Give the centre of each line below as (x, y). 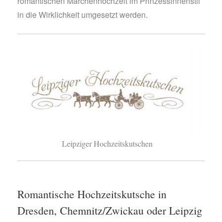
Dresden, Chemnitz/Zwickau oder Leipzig (110, 210)
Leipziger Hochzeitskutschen (107, 144)
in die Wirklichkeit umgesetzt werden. (83, 14)
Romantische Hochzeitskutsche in (92, 194)
